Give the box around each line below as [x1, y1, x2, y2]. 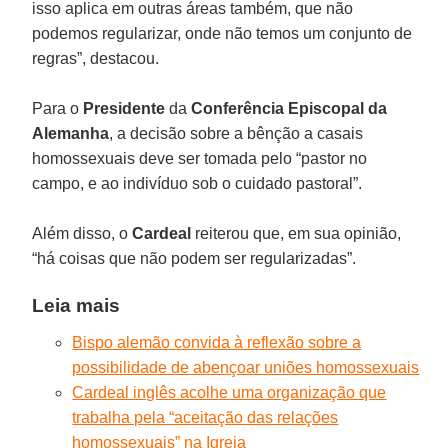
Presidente [83, 99, 166, 117]
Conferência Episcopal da [191, 99, 388, 117]
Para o [32, 99, 84, 117]
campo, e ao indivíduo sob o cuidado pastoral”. [32, 174, 363, 192]
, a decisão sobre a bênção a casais [109, 124, 364, 142]
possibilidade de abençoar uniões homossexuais [72, 358, 420, 376]
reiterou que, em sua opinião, [191, 224, 402, 242]
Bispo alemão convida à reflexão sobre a [72, 333, 362, 351]
